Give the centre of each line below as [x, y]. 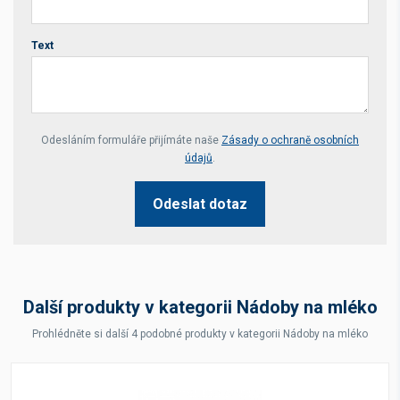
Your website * [77, 133]
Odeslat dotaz [200, 204]
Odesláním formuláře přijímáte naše [131, 140]
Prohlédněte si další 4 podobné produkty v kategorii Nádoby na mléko [200, 334]
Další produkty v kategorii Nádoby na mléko [200, 307]
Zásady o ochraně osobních [290, 140]
